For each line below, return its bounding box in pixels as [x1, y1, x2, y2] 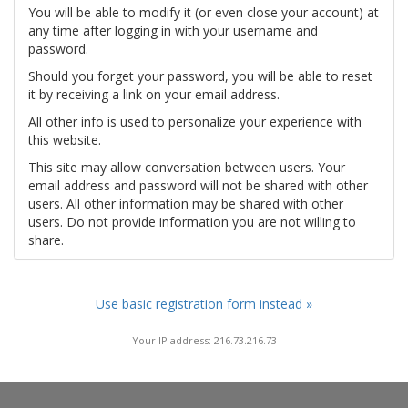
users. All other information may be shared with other [28, 195, 343, 212]
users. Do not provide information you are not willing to [28, 213, 356, 230]
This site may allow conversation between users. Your [28, 158, 345, 176]
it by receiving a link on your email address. [28, 86, 280, 103]
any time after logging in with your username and [28, 22, 318, 39]
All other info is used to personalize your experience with [28, 113, 362, 130]
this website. [28, 131, 101, 148]
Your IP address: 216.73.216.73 [131, 332, 277, 347]
